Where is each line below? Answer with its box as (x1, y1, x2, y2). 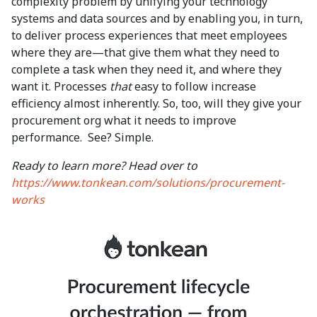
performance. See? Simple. (11, 129, 156, 145)
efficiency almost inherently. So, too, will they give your (11, 95, 301, 111)
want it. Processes (11, 78, 110, 94)
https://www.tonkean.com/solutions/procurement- (11, 174, 284, 190)
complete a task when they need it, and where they (11, 61, 282, 77)
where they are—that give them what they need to (11, 44, 279, 60)
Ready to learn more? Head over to (11, 157, 197, 173)
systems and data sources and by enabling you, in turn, (11, 10, 303, 26)
